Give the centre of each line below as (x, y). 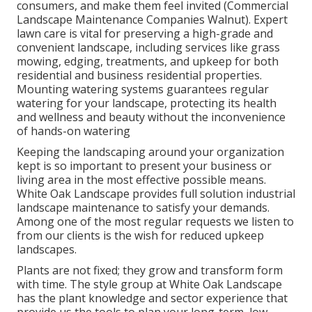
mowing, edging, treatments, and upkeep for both (148, 62)
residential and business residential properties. (139, 76)
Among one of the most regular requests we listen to (155, 222)
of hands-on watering (73, 131)
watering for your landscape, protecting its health (147, 103)
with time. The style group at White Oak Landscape (149, 284)
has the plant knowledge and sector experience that (152, 298)
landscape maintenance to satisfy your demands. (143, 208)
